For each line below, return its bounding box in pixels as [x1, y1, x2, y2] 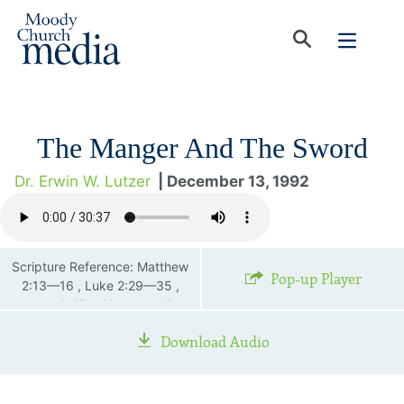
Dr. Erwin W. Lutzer [14, 172, 151, 190]
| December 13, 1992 [158, 172, 309, 190]
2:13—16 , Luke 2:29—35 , [21, 278, 179, 293]
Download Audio [160, 334, 270, 351]
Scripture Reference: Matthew [12, 259, 188, 274]
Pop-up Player [270, 271, 362, 288]
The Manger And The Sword [36, 132, 368, 164]
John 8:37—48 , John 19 [27, 297, 173, 312]
